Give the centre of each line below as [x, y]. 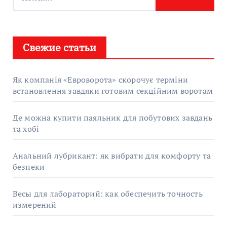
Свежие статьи [59, 48]
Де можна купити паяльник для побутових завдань [112, 118]
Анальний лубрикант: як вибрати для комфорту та [111, 156]
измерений [34, 205]
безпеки [29, 167]
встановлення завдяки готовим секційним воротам [112, 91]
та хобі [26, 129]
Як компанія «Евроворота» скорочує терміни [100, 80]
